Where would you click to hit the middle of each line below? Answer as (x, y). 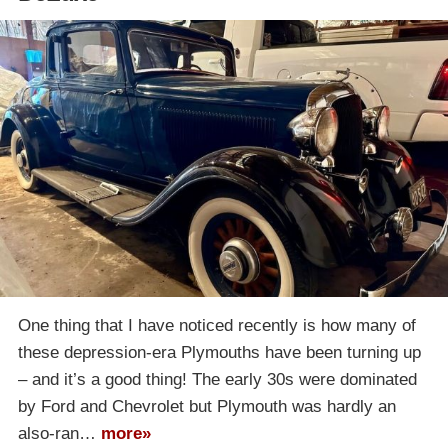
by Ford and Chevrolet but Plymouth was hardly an (207, 407)
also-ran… (59, 434)
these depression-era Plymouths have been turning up (219, 353)
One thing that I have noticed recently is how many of (217, 326)
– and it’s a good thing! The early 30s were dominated (217, 380)
